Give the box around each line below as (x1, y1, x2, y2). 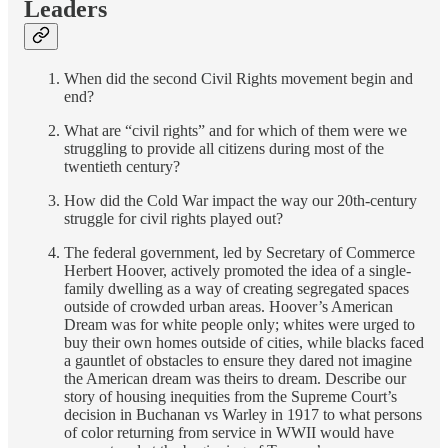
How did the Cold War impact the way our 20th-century (64, 191, 417, 209)
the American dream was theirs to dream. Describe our (64, 369, 406, 387)
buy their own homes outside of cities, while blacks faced (64, 333, 424, 351)
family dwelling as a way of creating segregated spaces (64, 279, 409, 297)
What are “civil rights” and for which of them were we (64, 121, 407, 139)
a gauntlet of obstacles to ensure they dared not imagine (64, 351, 412, 369)
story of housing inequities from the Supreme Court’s (64, 387, 397, 405)
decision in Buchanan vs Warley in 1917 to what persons (64, 405, 422, 423)
